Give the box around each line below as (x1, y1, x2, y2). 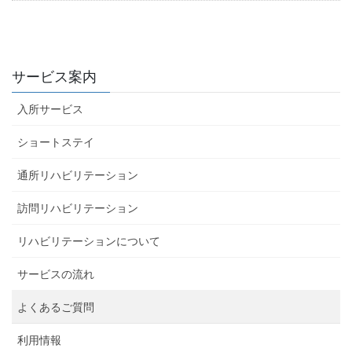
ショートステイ (17, 135, 94, 148)
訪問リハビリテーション (17, 201, 138, 214)
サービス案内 (12, 68, 97, 85)
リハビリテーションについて (17, 234, 160, 247)
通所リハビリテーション (17, 168, 138, 181)
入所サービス (17, 102, 83, 115)
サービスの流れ (17, 267, 94, 280)
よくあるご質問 (17, 300, 94, 313)
